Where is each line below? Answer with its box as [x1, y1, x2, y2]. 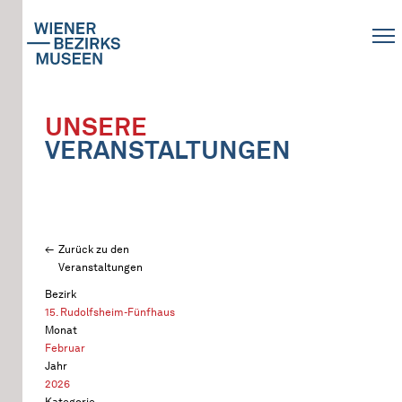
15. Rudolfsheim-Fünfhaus [45, 305, 175, 319]
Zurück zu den [58, 242, 129, 256]
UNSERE [45, 111, 147, 142]
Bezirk [45, 287, 76, 301]
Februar [45, 341, 85, 354]
